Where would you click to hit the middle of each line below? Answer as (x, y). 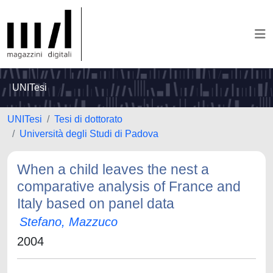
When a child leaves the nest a (113, 169)
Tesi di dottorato (88, 119)
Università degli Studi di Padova (89, 134)
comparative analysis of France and (129, 186)
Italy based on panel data (96, 204)
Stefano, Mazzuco (69, 222)
